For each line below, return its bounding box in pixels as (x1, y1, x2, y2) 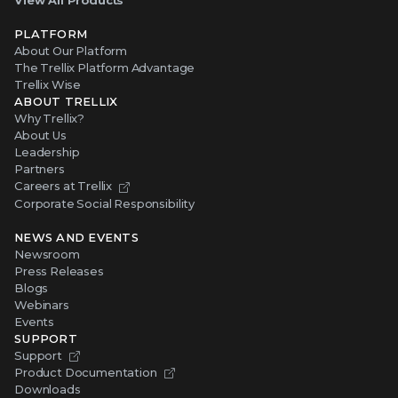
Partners (14, 162, 65, 177)
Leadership (14, 145, 80, 160)
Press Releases (14, 263, 104, 278)
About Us (14, 128, 67, 143)
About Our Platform (14, 44, 128, 59)
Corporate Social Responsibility (14, 195, 195, 211)
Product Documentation (14, 364, 157, 379)
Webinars (14, 297, 69, 312)
